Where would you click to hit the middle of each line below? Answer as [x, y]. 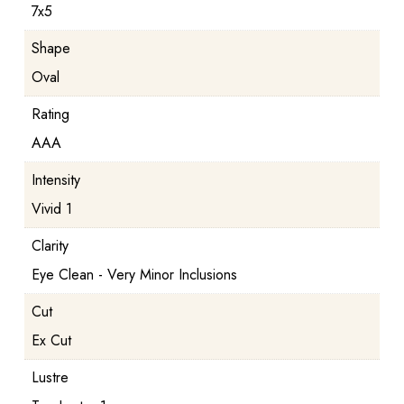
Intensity [55, 179]
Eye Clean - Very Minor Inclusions [134, 274]
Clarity [50, 245]
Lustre [50, 377]
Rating [50, 114]
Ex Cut [51, 340]
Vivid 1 [51, 208]
